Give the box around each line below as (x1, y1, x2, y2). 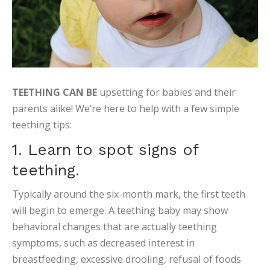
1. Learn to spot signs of (12, 140, 198, 159)
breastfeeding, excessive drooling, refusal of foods (12, 253, 241, 266)
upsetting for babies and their (97, 86, 236, 99)
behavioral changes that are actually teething (12, 220, 217, 233)
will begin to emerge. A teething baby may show (12, 204, 228, 217)
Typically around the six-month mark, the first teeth (12, 187, 245, 201)
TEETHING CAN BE (12, 86, 97, 99)
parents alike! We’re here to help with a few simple (12, 102, 239, 115)
